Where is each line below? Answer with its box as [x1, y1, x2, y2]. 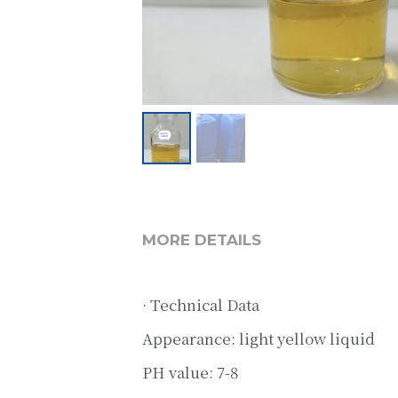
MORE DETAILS [141, 231, 261, 250]
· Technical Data [141, 293, 259, 316]
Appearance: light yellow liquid [141, 327, 375, 350]
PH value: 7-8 [141, 361, 238, 384]
